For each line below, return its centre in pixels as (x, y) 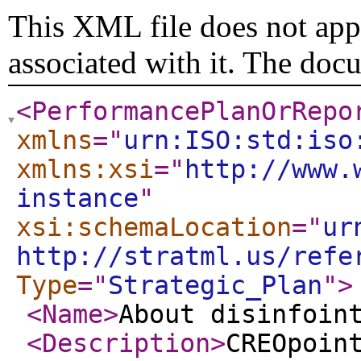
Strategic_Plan (215, 285)
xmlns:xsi (85, 169)
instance (77, 198)
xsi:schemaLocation (154, 227)
